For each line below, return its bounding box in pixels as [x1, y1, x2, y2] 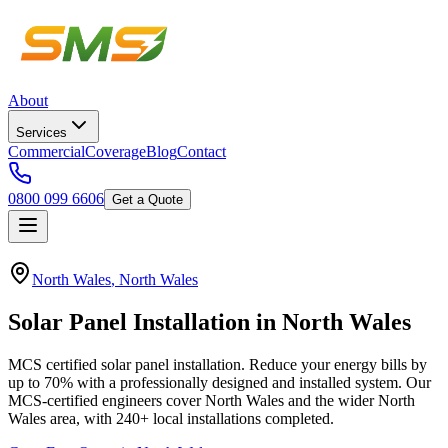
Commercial [8, 143, 85, 160]
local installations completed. [149, 409, 334, 427]
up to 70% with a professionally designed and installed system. [8, 373, 402, 391]
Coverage [85, 143, 146, 160]
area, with [46, 409, 116, 427]
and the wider [284, 391, 378, 409]
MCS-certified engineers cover [8, 391, 205, 409]
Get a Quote [112, 192, 183, 207]
